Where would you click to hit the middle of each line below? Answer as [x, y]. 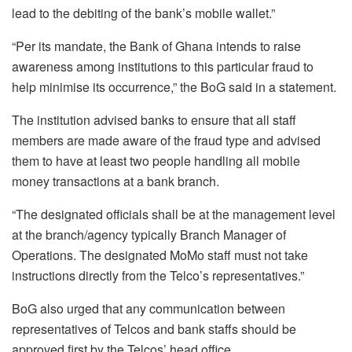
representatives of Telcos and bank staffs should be [154, 328]
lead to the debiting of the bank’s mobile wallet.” [143, 13]
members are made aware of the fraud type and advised [166, 140]
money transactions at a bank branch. [115, 181]
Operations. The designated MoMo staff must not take [160, 255]
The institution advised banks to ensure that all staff [154, 119]
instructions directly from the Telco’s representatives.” [158, 275]
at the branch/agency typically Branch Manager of [149, 234]
